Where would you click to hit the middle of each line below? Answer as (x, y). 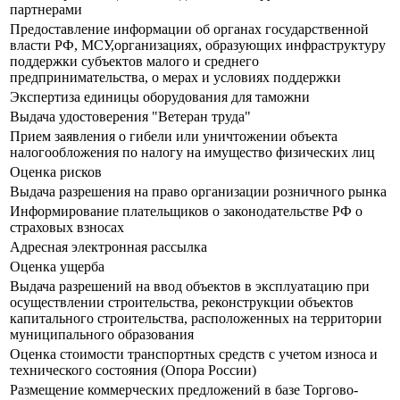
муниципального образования (102, 335)
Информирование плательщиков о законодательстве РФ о (186, 212)
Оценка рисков (56, 172)
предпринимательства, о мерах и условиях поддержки (175, 78)
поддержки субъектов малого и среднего (134, 62)
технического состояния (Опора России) (133, 371)
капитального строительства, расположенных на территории (196, 319)
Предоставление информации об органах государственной (189, 29)
